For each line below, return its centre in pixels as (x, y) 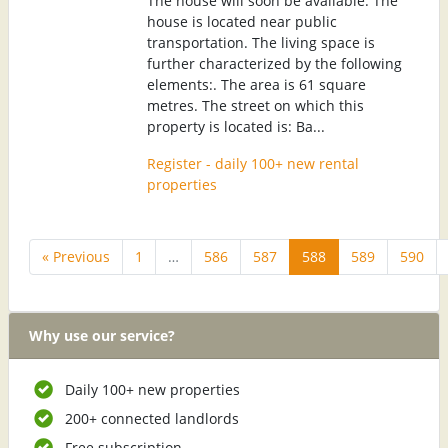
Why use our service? (102, 335)
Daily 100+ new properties (152, 389)
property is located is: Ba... (236, 126)
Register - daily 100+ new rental (253, 163)
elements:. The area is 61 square (256, 84)
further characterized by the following (274, 63)
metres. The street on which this (255, 105)
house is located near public (242, 21)
